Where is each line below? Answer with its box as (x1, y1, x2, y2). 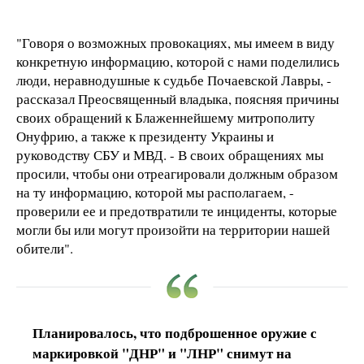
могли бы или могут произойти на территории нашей (16, 220, 330, 240)
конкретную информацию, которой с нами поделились (16, 52, 340, 71)
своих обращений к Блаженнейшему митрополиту (16, 108, 315, 128)
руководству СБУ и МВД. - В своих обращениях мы (16, 145, 323, 165)
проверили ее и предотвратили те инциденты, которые (16, 201, 337, 221)
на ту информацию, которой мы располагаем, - (16, 183, 294, 202)
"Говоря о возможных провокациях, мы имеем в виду (16, 33, 335, 53)
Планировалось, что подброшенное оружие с (32, 323, 317, 344)
